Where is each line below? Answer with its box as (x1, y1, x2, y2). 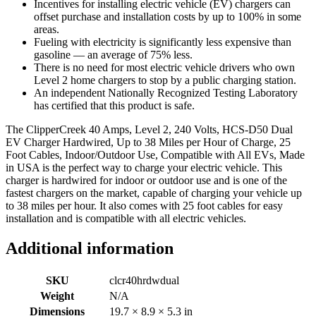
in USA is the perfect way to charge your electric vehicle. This (6, 162, 282, 174)
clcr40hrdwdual (109, 274, 179, 286)
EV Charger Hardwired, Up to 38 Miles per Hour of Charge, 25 (6, 136, 291, 149)
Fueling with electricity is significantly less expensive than (34, 36, 291, 49)
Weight (40, 289, 74, 302)
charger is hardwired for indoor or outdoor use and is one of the (6, 174, 287, 187)
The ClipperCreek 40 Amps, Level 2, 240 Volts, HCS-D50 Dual (6, 123, 293, 136)
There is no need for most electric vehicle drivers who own (34, 61, 295, 74)
